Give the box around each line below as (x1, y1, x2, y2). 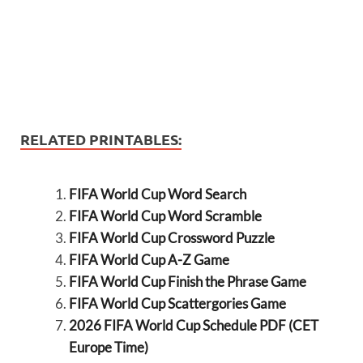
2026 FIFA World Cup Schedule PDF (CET (68, 317, 318, 335)
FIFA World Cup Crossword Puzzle (68, 229, 275, 247)
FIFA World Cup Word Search (68, 186, 246, 203)
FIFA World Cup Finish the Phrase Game (68, 273, 306, 291)
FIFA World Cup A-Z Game (68, 251, 229, 269)
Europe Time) (68, 339, 148, 357)
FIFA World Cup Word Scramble (68, 207, 262, 225)
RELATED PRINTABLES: (20, 130, 181, 149)
